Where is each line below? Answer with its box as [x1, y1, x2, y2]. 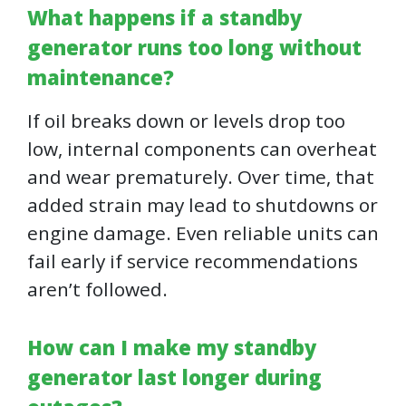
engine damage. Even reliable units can [27, 220, 379, 246]
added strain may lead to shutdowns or [27, 192, 378, 218]
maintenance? [27, 63, 174, 92]
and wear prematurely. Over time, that [27, 164, 374, 190]
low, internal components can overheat [27, 136, 377, 162]
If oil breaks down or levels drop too [27, 108, 345, 134]
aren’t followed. [27, 276, 168, 303]
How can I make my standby [27, 333, 316, 362]
